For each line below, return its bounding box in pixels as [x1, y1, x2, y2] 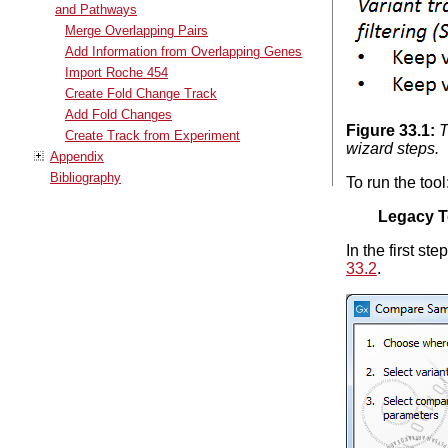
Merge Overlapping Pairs [65, 22, 208, 38]
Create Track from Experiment [65, 127, 240, 143]
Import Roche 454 [65, 64, 168, 80]
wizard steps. [345, 139, 439, 157]
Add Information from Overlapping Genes [65, 43, 302, 59]
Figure [345, 121, 399, 139]
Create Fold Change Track [65, 85, 217, 101]
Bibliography [50, 169, 121, 185]
